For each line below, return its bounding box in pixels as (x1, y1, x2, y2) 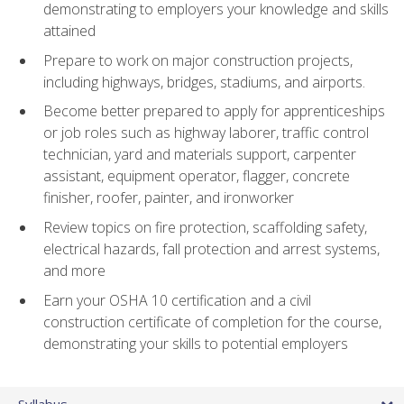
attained (43, 21, 96, 41)
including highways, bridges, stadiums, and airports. (43, 71, 365, 92)
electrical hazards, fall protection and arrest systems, (43, 239, 380, 260)
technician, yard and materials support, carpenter (43, 144, 356, 165)
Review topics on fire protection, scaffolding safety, (43, 217, 367, 238)
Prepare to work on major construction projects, (43, 50, 353, 70)
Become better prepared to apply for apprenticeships (43, 101, 385, 122)
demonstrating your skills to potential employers (43, 333, 348, 353)
